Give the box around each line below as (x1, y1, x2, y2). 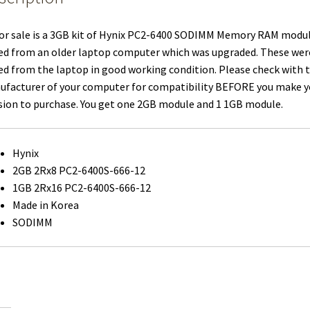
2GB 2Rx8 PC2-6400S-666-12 (12, 163, 145, 177)
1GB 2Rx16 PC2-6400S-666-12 (12, 180, 151, 194)
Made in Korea (12, 197, 79, 212)
